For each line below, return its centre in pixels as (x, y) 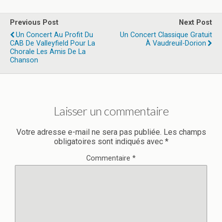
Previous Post (34, 22)
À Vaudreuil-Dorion (176, 43)
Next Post (195, 22)
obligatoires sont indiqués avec (109, 142)
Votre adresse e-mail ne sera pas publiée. (89, 132)
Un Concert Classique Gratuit (166, 35)
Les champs (185, 132)
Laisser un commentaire (111, 111)
